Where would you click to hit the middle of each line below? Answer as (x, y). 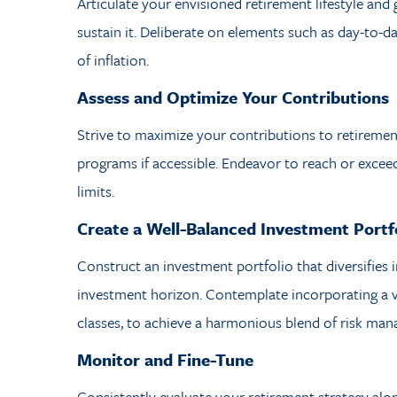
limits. (96, 191)
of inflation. (113, 60)
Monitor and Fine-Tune (165, 359)
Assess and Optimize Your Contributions (233, 97)
